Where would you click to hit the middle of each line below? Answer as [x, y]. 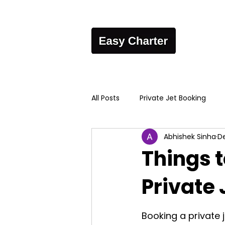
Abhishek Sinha [190, 136]
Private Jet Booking [173, 98]
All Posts [105, 98]
